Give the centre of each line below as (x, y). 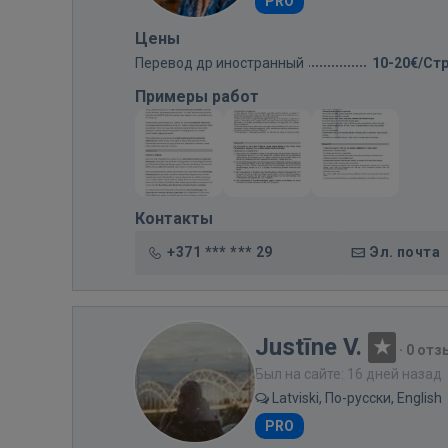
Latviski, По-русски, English (355, 398)
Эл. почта (405, 252)
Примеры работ (197, 96)
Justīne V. (308, 347)
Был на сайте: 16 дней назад (348, 374)
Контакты (174, 218)
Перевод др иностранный (219, 63)
